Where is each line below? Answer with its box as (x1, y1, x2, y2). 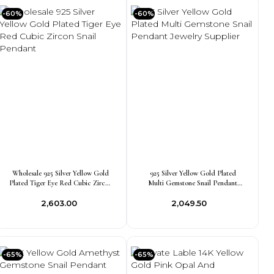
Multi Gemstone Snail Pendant (148, 179, 238, 187)
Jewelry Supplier (169, 188, 217, 197)
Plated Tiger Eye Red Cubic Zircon (9, 179, 113, 187)
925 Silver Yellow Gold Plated (149, 169, 236, 177)
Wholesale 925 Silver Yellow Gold (12, 169, 109, 177)
